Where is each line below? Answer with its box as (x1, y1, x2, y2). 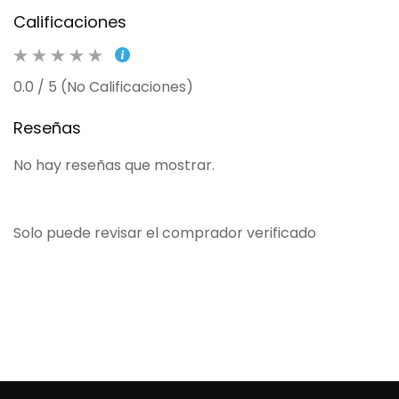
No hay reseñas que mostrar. (13, 155, 215, 175)
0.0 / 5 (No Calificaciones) (13, 77, 193, 97)
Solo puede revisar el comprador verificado (13, 223, 316, 243)
